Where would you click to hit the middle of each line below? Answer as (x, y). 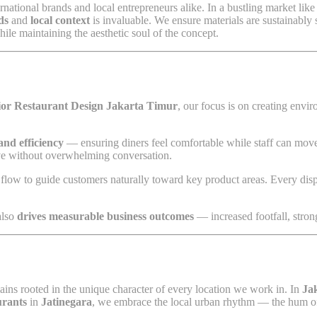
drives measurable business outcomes (105, 217)
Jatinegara (67, 302)
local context (60, 21)
